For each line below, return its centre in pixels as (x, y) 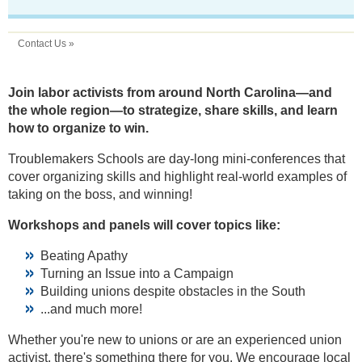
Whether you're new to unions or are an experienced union (175, 339)
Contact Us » (46, 43)
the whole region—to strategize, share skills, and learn (173, 110)
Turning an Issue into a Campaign (137, 273)
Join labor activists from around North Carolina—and (170, 92)
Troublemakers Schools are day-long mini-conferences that (177, 158)
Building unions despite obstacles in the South (173, 291)
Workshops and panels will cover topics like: (144, 225)
